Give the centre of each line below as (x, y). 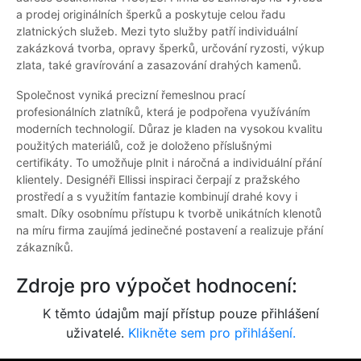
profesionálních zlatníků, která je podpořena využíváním (163, 112)
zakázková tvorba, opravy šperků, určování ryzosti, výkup (170, 48)
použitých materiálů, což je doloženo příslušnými (144, 146)
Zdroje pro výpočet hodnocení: (157, 286)
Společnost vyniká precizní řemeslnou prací (131, 95)
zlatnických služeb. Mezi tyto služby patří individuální (157, 31)
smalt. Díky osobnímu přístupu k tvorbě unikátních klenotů (169, 214)
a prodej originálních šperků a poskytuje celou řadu (151, 15)
